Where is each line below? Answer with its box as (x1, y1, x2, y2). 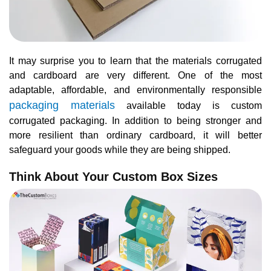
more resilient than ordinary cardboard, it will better (9, 130, 262, 141)
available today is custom (115, 100, 262, 111)
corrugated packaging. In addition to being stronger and (9, 116, 262, 126)
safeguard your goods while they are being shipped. (9, 145, 230, 155)
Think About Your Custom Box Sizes (9, 170, 218, 184)
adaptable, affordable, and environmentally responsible (9, 85, 262, 96)
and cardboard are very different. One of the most (9, 70, 262, 81)
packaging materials (9, 99, 115, 112)
